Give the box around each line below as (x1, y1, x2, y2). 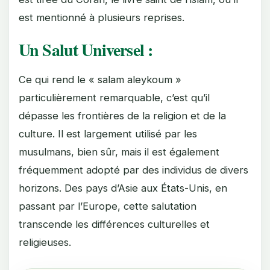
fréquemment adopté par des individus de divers (19, 164, 248, 176)
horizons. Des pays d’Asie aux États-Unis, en (19, 182, 227, 194)
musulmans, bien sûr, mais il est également (19, 146, 219, 158)
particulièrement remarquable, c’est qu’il (19, 92, 210, 104)
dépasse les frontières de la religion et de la (19, 110, 226, 122)
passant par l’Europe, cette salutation (19, 200, 196, 212)
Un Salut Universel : (19, 37, 153, 62)
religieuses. (19, 236, 71, 248)
